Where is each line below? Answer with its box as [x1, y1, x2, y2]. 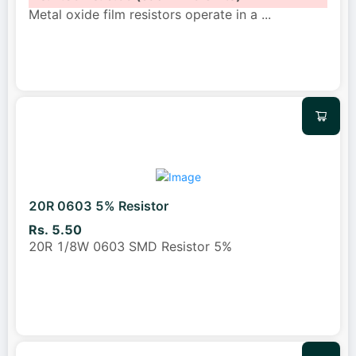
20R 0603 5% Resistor [29, 197, 168, 214]
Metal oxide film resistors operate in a [29, 6, 261, 22]
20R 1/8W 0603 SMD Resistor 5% [29, 238, 232, 255]
